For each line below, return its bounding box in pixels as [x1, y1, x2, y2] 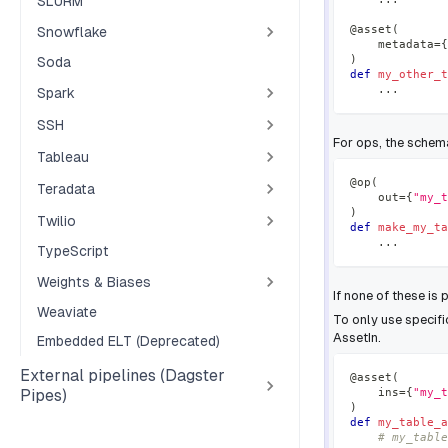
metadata [350, 37, 434, 51]
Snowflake [37, 23, 107, 40]
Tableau [37, 148, 89, 165]
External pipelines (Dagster [20, 366, 225, 385]
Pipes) [20, 386, 67, 405]
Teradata [37, 180, 95, 197]
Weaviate [37, 304, 97, 320]
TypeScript [37, 243, 109, 259]
